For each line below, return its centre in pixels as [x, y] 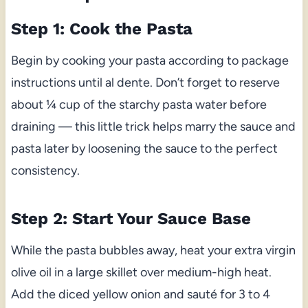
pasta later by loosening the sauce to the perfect [144, 149]
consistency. [45, 171]
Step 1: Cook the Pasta [101, 29]
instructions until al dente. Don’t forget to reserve [145, 83]
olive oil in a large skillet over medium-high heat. [141, 273]
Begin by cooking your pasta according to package [150, 61]
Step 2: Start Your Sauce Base [131, 219]
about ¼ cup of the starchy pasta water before [139, 105]
